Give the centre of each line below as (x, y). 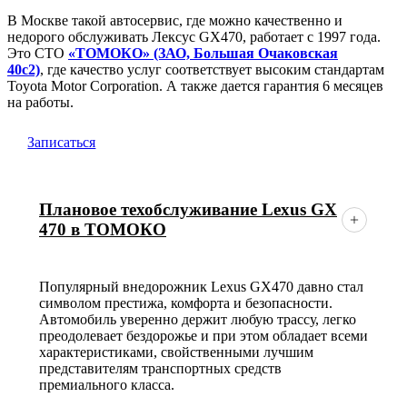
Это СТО (38, 54)
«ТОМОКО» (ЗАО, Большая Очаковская (203, 54)
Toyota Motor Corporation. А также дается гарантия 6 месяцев (195, 86)
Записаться (62, 143)
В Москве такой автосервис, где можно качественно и (175, 21)
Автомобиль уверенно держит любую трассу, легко (198, 320)
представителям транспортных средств (160, 369)
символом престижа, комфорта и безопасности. (186, 303)
